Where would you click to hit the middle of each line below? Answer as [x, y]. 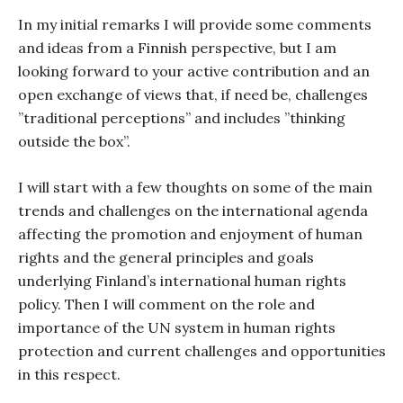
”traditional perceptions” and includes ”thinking [182, 118]
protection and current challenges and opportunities [202, 351]
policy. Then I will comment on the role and [166, 304]
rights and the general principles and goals [166, 257]
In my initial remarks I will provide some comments [195, 24]
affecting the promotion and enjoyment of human [190, 234]
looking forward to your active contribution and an [194, 71]
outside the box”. [74, 141]
